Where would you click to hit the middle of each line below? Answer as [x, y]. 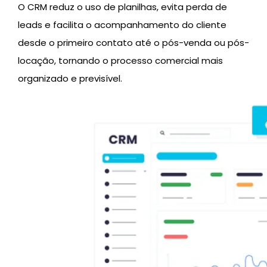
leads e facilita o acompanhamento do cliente [122, 25]
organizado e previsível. [70, 79]
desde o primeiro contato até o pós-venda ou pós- [133, 43]
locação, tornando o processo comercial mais [120, 61]
